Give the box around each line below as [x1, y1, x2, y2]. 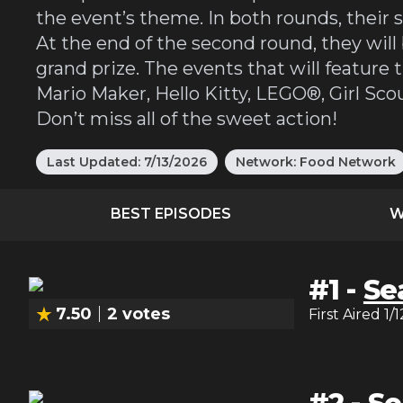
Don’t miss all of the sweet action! [36, 108, 337, 130]
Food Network [300, 154, 396, 170]
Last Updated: [47, 154, 140, 170]
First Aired [308, 306, 381, 323]
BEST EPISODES [111, 205, 231, 222]
